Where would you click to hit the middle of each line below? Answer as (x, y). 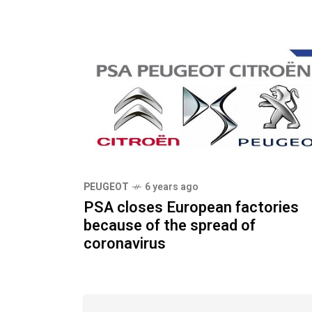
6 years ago (172, 187)
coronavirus (125, 244)
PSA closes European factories (191, 208)
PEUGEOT (106, 187)
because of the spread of (170, 226)
